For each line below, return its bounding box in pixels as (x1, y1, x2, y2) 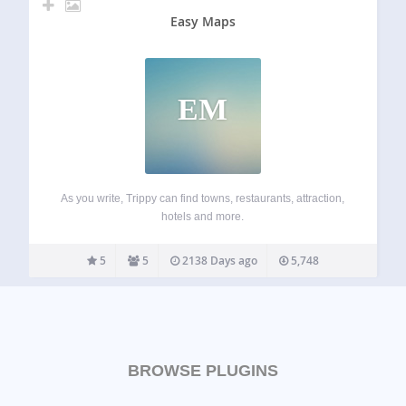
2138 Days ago (179, 252, 257, 268)
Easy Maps (169, 12, 236, 30)
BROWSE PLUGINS (128, 361, 278, 380)
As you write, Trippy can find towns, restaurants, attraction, (61, 191, 345, 205)
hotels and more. (161, 209, 245, 223)
